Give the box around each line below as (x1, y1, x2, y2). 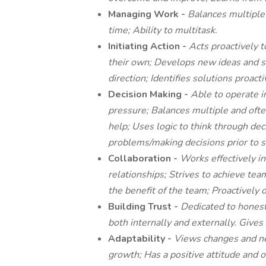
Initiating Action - (108, 40, 189, 53)
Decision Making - (108, 88, 191, 101)
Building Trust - (108, 200, 180, 213)
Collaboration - (108, 152, 180, 165)
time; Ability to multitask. (108, 24, 217, 37)
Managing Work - (108, 8, 188, 21)
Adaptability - (108, 232, 174, 245)
